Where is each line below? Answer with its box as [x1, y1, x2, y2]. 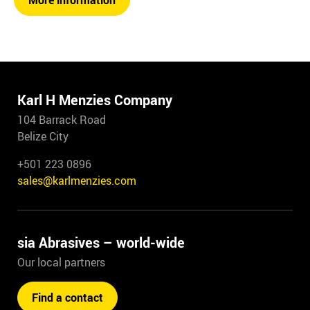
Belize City [17, 129, 69, 145]
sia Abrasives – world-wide [17, 233, 185, 253]
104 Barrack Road [17, 112, 106, 128]
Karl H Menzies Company [17, 91, 172, 110]
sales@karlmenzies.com [17, 173, 136, 189]
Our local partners [17, 255, 105, 271]
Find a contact [32, 290, 103, 306]
